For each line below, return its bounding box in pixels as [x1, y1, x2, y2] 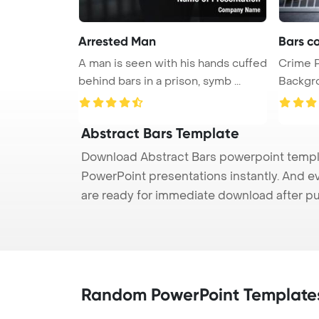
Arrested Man [78, 33, 156, 49]
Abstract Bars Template [81, 124, 239, 142]
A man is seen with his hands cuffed [78, 56, 267, 70]
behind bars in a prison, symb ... [78, 73, 241, 88]
